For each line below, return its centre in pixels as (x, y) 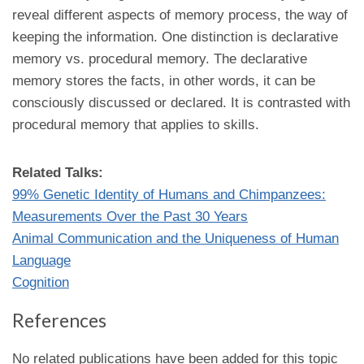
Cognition (41, 282)
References (59, 320)
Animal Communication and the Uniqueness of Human (175, 238)
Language (41, 260)
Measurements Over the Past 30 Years (130, 217)
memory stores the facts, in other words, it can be (164, 81)
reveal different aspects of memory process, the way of (180, 15)
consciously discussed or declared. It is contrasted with (181, 103)
